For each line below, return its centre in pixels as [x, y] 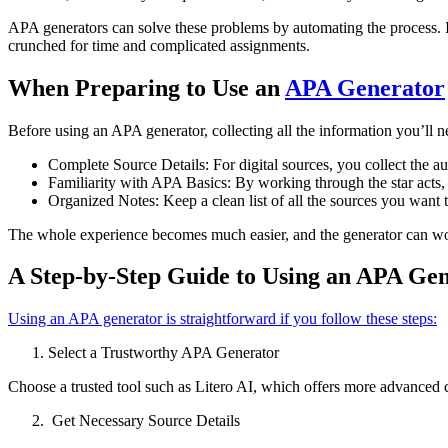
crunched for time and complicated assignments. [159, 45]
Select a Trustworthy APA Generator [163, 353]
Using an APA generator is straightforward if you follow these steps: [222, 319]
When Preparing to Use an [146, 87]
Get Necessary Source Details [144, 421]
